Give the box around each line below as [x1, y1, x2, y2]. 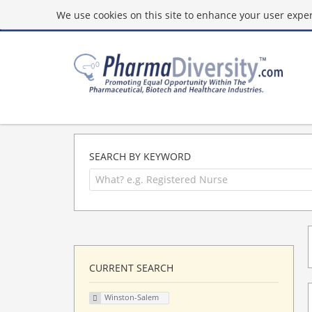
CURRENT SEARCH [89, 260, 173, 274]
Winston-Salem [104, 292, 159, 303]
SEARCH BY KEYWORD [89, 150, 191, 163]
